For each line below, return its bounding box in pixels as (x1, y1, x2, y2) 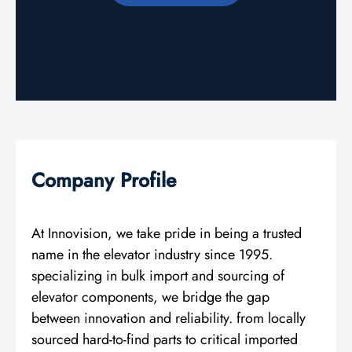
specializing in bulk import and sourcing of (31, 266, 284, 287)
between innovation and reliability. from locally (31, 308, 306, 329)
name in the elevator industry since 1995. (31, 244, 273, 266)
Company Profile (31, 166, 176, 195)
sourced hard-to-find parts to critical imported (31, 329, 298, 350)
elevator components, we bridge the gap (31, 287, 269, 308)
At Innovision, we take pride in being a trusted (31, 223, 302, 244)
